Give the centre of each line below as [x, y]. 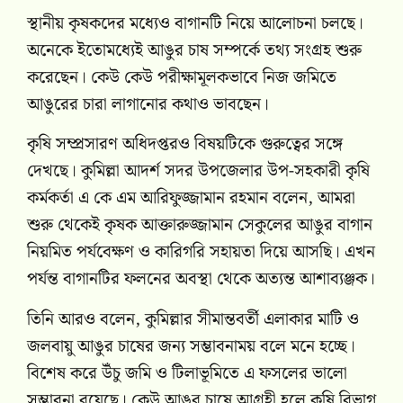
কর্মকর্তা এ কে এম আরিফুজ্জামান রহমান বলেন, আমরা [191, 199]
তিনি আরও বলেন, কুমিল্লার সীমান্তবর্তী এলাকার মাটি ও [193, 319]
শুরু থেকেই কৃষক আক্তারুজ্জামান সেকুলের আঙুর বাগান [200, 226]
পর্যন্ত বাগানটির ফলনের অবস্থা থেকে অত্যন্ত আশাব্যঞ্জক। [201, 280]
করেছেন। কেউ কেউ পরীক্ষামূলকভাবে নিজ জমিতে [182, 77]
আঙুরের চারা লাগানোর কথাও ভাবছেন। [148, 104]
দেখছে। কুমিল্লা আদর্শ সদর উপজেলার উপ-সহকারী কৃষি [198, 172]
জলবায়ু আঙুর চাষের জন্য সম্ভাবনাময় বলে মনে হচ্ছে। [191, 346]
